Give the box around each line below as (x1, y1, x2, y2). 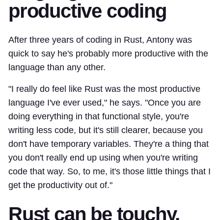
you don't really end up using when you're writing (8, 152, 198, 163)
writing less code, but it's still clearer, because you (8, 125, 203, 135)
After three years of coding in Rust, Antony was (8, 34, 192, 45)
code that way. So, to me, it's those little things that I (8, 166, 211, 176)
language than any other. (8, 62, 106, 72)
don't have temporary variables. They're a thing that (8, 138, 209, 149)
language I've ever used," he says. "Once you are (8, 97, 201, 108)
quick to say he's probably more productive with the (8, 48, 208, 58)
